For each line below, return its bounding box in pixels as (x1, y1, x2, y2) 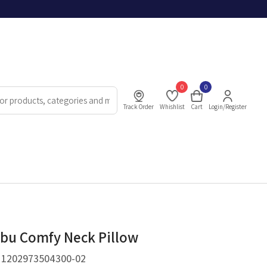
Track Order (123, 102, 154, 111)
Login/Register (209, 102, 247, 111)
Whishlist (160, 102, 185, 111)
